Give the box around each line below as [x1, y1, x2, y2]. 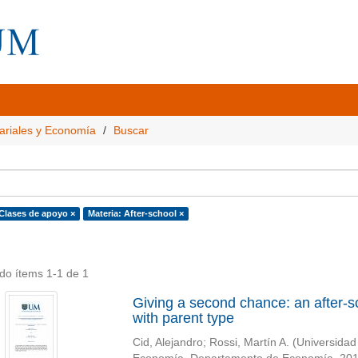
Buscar [113, 124, 149, 137]
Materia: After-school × [87, 209, 184, 218]
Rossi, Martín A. [209, 336, 289, 348]
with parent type [132, 310, 234, 326]
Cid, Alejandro [132, 336, 203, 348]
